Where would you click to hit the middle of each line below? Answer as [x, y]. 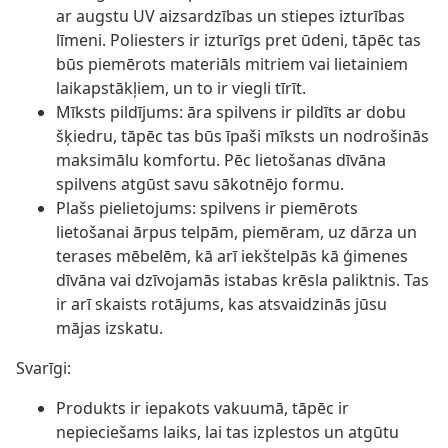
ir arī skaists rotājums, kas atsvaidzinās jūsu [221, 304]
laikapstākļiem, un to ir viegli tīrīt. [181, 88]
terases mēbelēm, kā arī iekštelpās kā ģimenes [232, 256]
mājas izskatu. [109, 328]
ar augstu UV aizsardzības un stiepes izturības [230, 16]
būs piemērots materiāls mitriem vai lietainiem [232, 64]
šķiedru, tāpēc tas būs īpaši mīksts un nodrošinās [242, 136]
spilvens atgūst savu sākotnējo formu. [200, 184]
